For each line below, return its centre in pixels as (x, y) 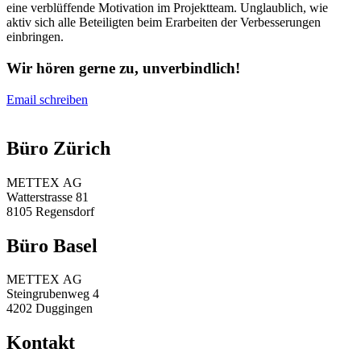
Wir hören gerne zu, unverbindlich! (123, 68)
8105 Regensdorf (50, 211)
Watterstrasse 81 (48, 197)
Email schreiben (47, 99)
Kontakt (41, 343)
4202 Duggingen (50, 309)
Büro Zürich (58, 148)
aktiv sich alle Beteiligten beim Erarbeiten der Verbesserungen (164, 23)
